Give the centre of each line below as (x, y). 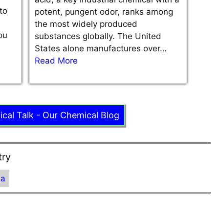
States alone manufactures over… (101, 49)
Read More (56, 61)
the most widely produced (86, 24)
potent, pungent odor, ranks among (104, 12)
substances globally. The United (98, 36)
